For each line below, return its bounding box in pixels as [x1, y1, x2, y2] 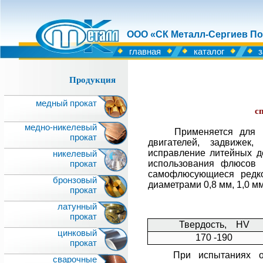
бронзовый [53, 175, 97, 185]
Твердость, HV [178, 220, 249, 230]
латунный [58, 201, 97, 211]
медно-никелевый [25, 122, 97, 132]
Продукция [69, 75, 116, 85]
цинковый [58, 228, 97, 238]
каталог [194, 46, 224, 56]
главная [129, 46, 161, 56]
